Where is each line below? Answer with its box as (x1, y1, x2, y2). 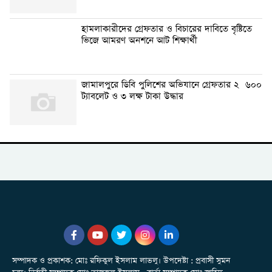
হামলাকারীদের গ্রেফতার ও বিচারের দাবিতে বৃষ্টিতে (81, 23, 252, 36)
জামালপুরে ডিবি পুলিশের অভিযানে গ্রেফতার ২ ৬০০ (81, 79, 262, 92)
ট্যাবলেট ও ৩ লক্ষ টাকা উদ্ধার (81, 90, 186, 103)
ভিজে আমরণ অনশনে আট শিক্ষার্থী (81, 35, 197, 47)
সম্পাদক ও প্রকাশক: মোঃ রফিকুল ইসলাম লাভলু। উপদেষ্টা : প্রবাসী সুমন (12, 255, 230, 267)
